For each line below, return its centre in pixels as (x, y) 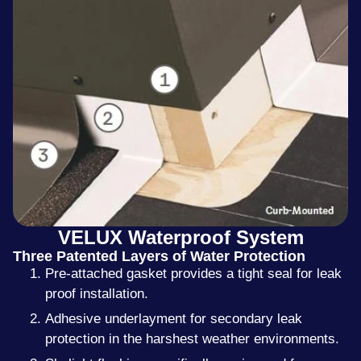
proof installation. (97, 293)
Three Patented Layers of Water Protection (159, 256)
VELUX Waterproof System (180, 237)
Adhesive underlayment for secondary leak (174, 318)
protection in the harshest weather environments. (192, 338)
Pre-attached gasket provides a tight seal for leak (193, 273)
